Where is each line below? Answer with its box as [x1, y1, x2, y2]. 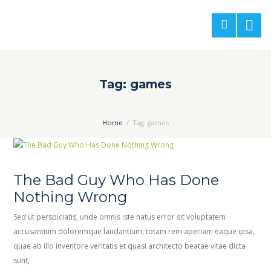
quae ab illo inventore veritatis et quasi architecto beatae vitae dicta [13, 241, 246, 252]
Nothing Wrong [13, 188, 128, 206]
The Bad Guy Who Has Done [13, 171, 220, 189]
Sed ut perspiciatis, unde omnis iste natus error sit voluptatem [13, 212, 226, 223]
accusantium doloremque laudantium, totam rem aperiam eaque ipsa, [13, 226, 255, 237]
